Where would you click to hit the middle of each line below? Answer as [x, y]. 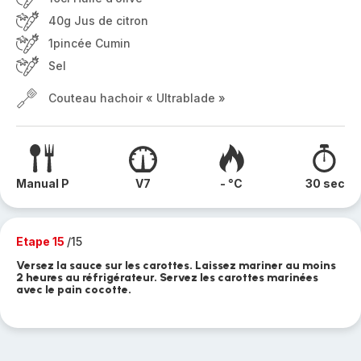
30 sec [325, 183]
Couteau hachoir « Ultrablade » [137, 98]
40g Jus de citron [98, 21]
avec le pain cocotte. [74, 290]
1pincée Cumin [89, 43]
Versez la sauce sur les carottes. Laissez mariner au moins [176, 266]
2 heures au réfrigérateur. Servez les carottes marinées [167, 278]
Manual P [43, 183]
